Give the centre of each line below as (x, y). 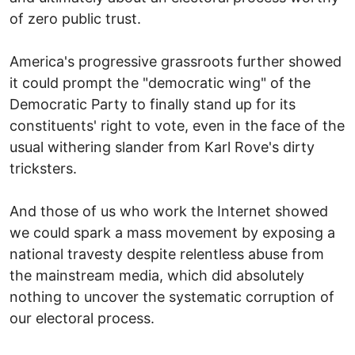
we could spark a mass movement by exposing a (172, 232)
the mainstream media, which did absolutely (157, 275)
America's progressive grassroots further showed (176, 61)
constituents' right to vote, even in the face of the (177, 125)
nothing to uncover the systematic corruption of (172, 296)
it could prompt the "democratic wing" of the (160, 82)
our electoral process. (82, 318)
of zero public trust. (75, 18)
